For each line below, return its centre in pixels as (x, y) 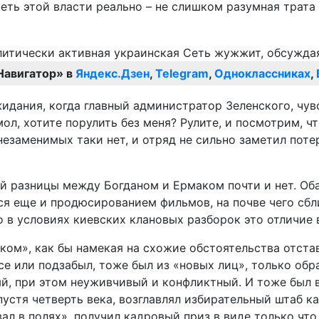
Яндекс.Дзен (113, 74)
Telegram (182, 74)
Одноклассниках (262, 74)
